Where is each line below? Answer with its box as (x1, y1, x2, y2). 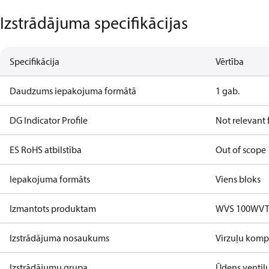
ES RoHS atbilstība (10, 144, 82, 156)
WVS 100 (216, 202, 251, 214)
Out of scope (216, 144, 267, 156)
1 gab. (216, 85, 240, 97)
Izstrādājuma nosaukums (10, 232, 109, 244)
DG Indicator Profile (10, 114, 88, 126)
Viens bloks (216, 173, 261, 185)
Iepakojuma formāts (10, 173, 90, 185)
